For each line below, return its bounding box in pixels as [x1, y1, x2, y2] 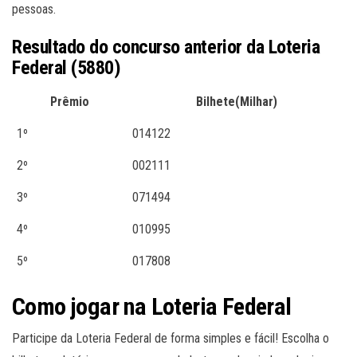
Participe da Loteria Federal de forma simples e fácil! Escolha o [12, 331, 329, 347]
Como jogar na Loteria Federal [12, 292, 292, 321]
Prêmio [50, 94, 89, 110]
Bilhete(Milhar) [195, 94, 277, 110]
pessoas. [12, 2, 56, 18]
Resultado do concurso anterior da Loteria [12, 36, 320, 59]
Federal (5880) [12, 57, 121, 80]
